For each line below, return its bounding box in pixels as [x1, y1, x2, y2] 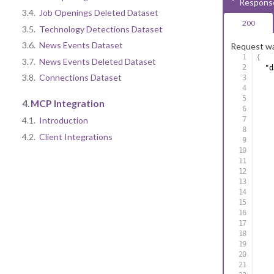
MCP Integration [31, 97, 105, 109]
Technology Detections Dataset [39, 23, 163, 34]
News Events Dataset [39, 40, 123, 51]
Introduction [39, 115, 88, 126]
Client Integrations [39, 131, 113, 142]
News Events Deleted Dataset [39, 56, 156, 67]
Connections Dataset [39, 72, 122, 83]
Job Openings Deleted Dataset [39, 7, 158, 18]
